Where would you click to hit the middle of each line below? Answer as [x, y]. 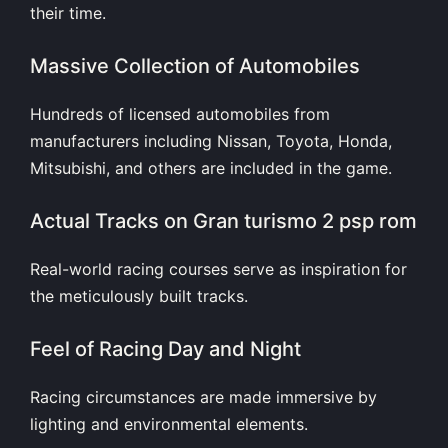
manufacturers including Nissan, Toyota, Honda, [211, 140]
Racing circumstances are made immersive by [203, 396]
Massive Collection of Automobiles [195, 65]
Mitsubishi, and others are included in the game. [211, 167]
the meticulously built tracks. [139, 295]
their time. [68, 12]
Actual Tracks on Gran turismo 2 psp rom [223, 220]
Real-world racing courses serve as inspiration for [218, 268]
